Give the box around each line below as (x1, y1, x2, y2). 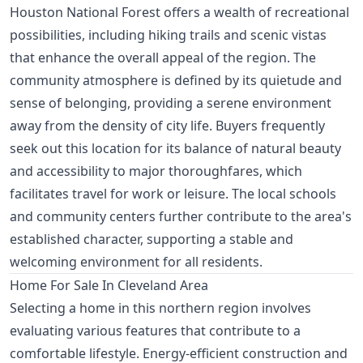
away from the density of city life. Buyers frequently (10, 117, 325, 135)
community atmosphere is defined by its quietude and (10, 71, 342, 90)
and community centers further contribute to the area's (10, 207, 352, 226)
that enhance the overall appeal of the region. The (10, 49, 316, 67)
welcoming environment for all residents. (10, 253, 263, 271)
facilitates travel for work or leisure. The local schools (10, 185, 336, 203)
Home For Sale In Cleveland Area (10, 276, 208, 295)
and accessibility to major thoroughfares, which (10, 162, 302, 181)
